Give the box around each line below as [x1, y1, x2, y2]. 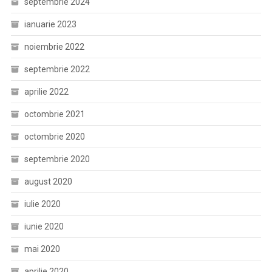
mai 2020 [24, 244, 60, 254]
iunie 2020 [24, 222, 64, 231]
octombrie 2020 [24, 132, 85, 141]
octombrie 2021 [24, 109, 85, 119]
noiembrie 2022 [24, 42, 84, 52]
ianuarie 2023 [24, 19, 76, 29]
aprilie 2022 [24, 87, 69, 97]
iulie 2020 [24, 199, 61, 209]
